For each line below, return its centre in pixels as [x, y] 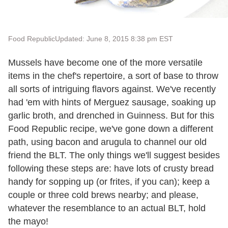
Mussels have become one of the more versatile [105, 63]
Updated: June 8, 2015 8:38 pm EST [114, 39]
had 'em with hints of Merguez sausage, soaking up [112, 102]
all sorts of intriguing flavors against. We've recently [112, 89]
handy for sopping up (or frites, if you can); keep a [109, 182]
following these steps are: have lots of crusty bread [111, 168]
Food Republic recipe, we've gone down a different [111, 129]
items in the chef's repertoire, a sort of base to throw [113, 76]
